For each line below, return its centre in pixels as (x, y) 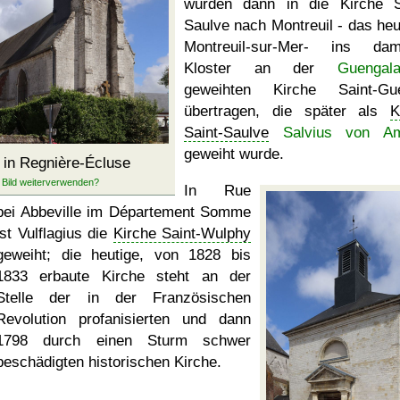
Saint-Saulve (226, 133)
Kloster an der (261, 68)
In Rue (217, 191)
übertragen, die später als (287, 111)
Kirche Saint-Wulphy (182, 233)
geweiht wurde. (234, 154)
